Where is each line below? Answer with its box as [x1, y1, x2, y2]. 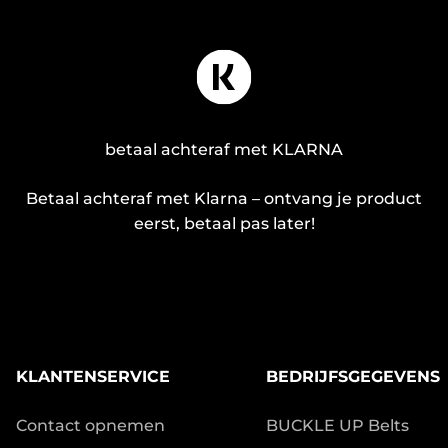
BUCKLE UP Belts [265, 416, 409, 436]
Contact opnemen [15, 416, 165, 436]
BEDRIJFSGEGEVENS [265, 367, 440, 387]
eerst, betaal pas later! [133, 214, 315, 234]
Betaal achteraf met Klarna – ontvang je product [26, 189, 422, 209]
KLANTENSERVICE [15, 367, 170, 387]
